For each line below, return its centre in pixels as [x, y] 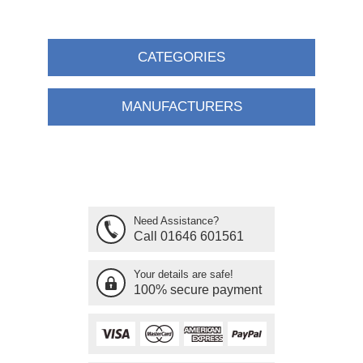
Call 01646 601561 [189, 236]
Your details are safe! [184, 274]
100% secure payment [198, 290]
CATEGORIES [181, 57]
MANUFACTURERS [181, 107]
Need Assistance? [176, 221]
